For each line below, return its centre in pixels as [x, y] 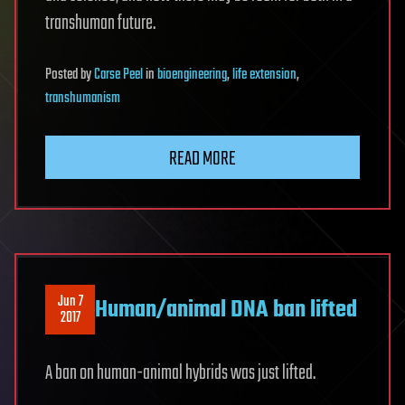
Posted [63, 75]
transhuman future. [100, 24]
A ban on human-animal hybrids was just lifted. [180, 374]
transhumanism [83, 99]
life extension [264, 75]
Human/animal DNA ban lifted [226, 310]
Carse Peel [118, 75]
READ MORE [202, 160]
